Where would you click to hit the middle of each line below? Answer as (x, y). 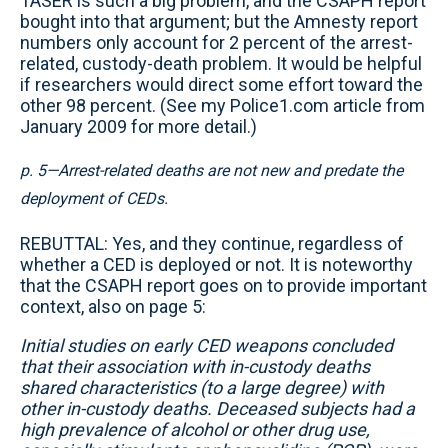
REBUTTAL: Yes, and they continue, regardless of (212, 243)
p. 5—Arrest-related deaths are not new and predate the (211, 170)
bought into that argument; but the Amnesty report (219, 21)
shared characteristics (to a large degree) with (202, 387)
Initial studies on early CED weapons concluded (206, 345)
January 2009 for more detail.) (138, 126)
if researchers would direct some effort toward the (221, 84)
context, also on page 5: (113, 306)
